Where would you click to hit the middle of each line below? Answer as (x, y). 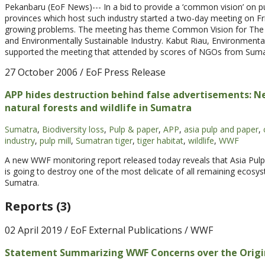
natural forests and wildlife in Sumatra (98, 108)
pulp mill (55, 141)
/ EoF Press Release (122, 72)
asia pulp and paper (221, 130)
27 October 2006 (41, 72)
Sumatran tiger (104, 141)
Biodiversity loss (73, 130)
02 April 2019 (33, 230)
